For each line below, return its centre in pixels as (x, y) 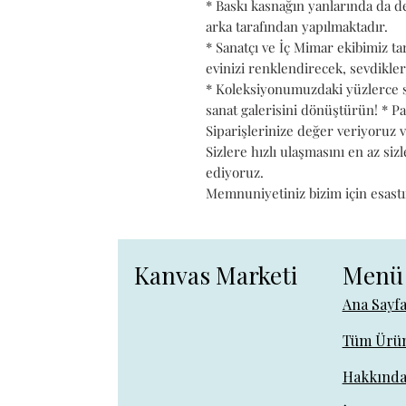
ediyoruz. (235, 172)
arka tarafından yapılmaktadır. (297, 26)
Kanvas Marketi (215, 275)
